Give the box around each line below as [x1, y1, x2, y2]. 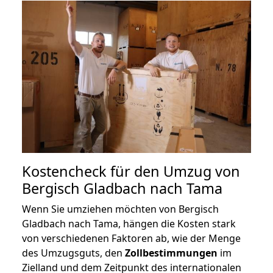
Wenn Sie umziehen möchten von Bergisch [22, 202, 219, 216]
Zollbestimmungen [125, 246, 218, 260]
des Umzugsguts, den [22, 246, 125, 260]
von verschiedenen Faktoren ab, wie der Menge [22, 232, 241, 246]
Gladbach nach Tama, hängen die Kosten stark [22, 217, 236, 231]
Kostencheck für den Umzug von [22, 161, 240, 182]
